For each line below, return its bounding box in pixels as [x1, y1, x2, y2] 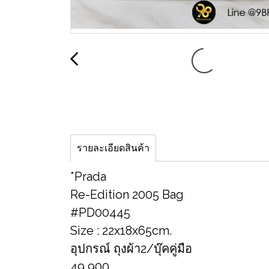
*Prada [70, 169, 106, 184]
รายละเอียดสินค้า [77, 142, 150, 154]
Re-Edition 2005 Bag [70, 187, 184, 202]
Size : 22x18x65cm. [70, 223, 172, 238]
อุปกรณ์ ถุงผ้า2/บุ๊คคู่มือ [70, 241, 192, 256]
